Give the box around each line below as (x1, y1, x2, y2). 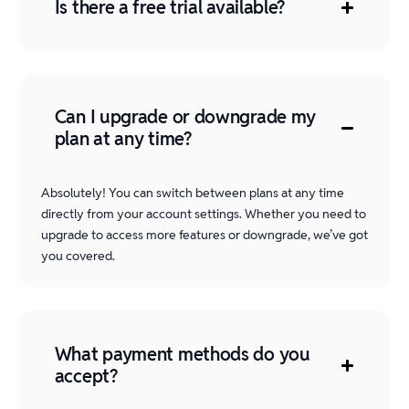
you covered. (40, 247, 115, 264)
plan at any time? (54, 127, 192, 151)
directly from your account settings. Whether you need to (40, 205, 366, 222)
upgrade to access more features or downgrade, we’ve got (40, 226, 368, 243)
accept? (54, 364, 118, 388)
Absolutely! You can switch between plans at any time (40, 184, 344, 201)
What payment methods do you (54, 342, 310, 366)
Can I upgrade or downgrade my (54, 105, 317, 129)
